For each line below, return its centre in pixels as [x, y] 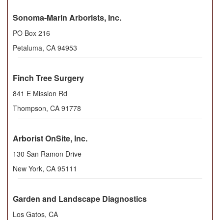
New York [27, 169]
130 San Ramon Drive [47, 154]
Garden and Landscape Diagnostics [80, 199]
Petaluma [27, 48]
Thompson [29, 108]
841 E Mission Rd [40, 94]
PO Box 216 [31, 33]
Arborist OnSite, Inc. [50, 138]
